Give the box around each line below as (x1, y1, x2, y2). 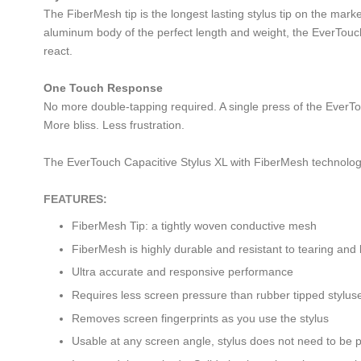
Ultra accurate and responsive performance (72, 265, 293, 279)
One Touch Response (44, 81, 163, 95)
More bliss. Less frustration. (44, 118, 185, 132)
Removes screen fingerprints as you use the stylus (72, 311, 329, 325)
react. (44, 44, 73, 58)
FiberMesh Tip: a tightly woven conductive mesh (72, 219, 317, 233)
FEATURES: (44, 193, 107, 206)
